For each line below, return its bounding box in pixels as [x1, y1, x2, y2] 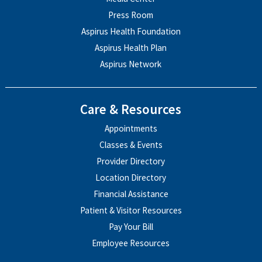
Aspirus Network [100, 58, 162, 70]
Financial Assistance [93, 188, 168, 200]
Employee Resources [92, 237, 170, 249]
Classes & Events [99, 139, 163, 151]
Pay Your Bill [108, 220, 153, 232]
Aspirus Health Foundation [81, 25, 181, 37]
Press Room [108, 9, 154, 20]
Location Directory [95, 172, 167, 184]
